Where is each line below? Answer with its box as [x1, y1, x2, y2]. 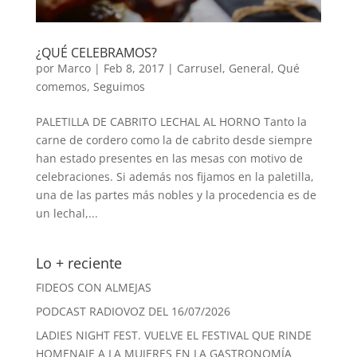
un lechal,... [35, 205, 98, 221]
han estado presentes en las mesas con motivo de [35, 150, 303, 166]
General [228, 60, 271, 76]
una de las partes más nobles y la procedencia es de [35, 186, 316, 202]
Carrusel [176, 60, 222, 76]
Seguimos [92, 78, 145, 94]
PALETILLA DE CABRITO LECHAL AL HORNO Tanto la [35, 113, 307, 129]
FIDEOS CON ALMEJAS [35, 279, 151, 295]
